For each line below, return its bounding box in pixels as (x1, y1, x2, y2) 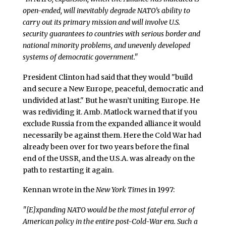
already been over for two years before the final (22, 142, 189, 151)
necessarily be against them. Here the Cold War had (22, 130, 201, 140)
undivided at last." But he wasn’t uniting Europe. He (22, 95, 200, 105)
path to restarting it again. (22, 165, 114, 175)
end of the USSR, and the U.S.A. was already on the (22, 153, 195, 163)
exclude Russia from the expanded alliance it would (22, 119, 201, 128)
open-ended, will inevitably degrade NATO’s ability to (22, 6, 190, 15)
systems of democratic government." (22, 52, 138, 62)
